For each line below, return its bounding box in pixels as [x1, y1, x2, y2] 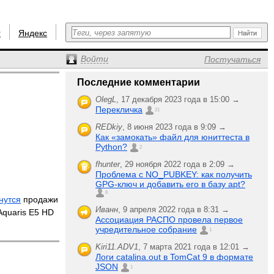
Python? [95, 142, 127, 152]
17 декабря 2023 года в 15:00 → [121, 95, 240, 104]
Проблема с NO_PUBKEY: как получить [95, 169, 252, 179]
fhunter [95, 160, 120, 169]
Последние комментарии [77, 77, 200, 87]
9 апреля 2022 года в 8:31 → [123, 205, 229, 214]
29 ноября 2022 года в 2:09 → [125, 160, 235, 169]
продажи [21, 194, 59, 204]
